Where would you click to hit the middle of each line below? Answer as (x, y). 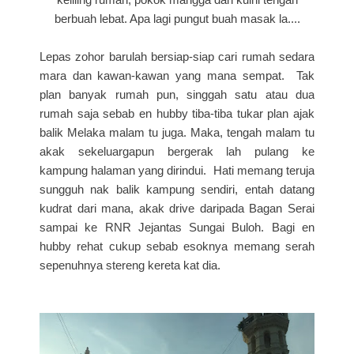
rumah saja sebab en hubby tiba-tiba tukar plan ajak (177, 113)
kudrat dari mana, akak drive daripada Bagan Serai (177, 208)
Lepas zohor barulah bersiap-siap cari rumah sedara (177, 56)
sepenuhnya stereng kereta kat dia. (130, 265)
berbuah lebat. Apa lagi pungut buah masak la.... (177, 18)
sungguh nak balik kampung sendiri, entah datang (177, 189)
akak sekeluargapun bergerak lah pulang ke (177, 151)
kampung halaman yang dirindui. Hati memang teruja (177, 170)
